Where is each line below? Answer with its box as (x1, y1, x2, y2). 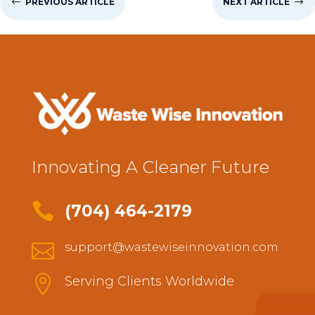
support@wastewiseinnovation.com (64, 240, 278, 255)
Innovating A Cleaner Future (31, 157, 269, 178)
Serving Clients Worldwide (64, 274, 234, 290)
